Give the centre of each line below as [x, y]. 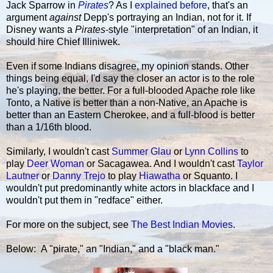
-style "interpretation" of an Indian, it [182, 29]
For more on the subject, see [69, 224]
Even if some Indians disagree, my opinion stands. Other [127, 66]
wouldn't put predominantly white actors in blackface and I [130, 188]
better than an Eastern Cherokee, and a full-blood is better [130, 115]
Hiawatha [160, 175]
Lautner [23, 175]
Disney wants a [41, 29]
